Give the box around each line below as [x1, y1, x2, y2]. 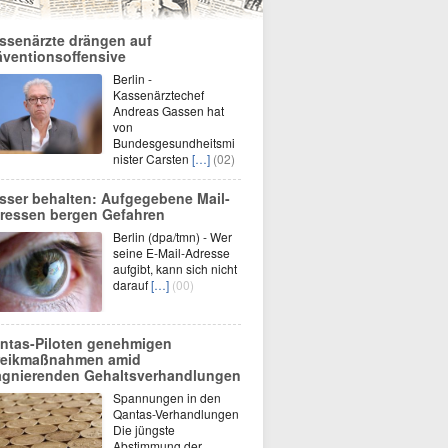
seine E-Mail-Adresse [113, 244, 230, 261]
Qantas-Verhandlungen [113, 405, 239, 422]
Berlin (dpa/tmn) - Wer [113, 228, 232, 245]
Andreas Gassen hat [113, 102, 224, 119]
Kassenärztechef [113, 86, 204, 103]
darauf [113, 276, 151, 293]
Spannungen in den [113, 389, 221, 406]
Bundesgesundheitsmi [113, 134, 235, 151]
